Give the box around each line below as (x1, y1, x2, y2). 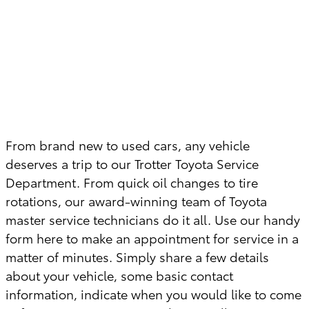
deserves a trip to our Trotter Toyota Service (6, 154, 259, 172)
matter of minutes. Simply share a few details (6, 248, 269, 265)
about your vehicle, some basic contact (6, 266, 233, 283)
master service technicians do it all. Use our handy (6, 210, 300, 228)
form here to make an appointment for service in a (6, 229, 299, 246)
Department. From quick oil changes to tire (6, 173, 258, 190)
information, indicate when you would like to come (6, 285, 301, 302)
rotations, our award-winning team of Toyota (6, 192, 267, 209)
